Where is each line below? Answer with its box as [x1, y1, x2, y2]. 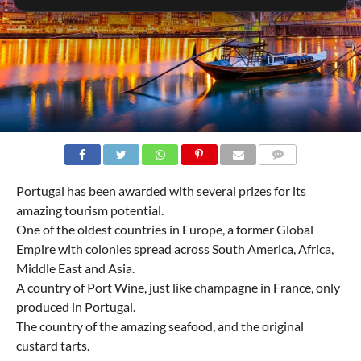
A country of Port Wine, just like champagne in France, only [15, 279, 340, 295]
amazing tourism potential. [15, 201, 164, 218]
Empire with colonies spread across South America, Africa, [15, 240, 334, 256]
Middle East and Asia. [15, 259, 135, 276]
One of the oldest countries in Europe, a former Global [15, 221, 313, 237]
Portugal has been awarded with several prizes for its [15, 182, 306, 198]
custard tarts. [15, 337, 89, 353]
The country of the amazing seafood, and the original [15, 317, 304, 334]
